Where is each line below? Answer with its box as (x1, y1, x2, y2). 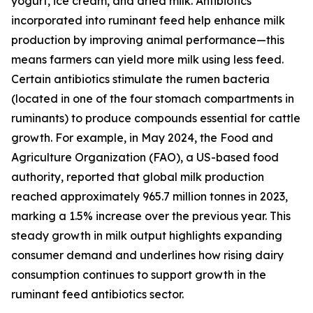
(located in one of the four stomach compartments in (11, 92, 294, 106)
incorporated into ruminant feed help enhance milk (11, 13, 285, 28)
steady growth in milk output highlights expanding (11, 228, 282, 243)
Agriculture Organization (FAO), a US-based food (11, 150, 279, 165)
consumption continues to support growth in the (11, 268, 266, 282)
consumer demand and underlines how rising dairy (11, 248, 284, 263)
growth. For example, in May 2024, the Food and (11, 131, 273, 145)
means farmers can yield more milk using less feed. (11, 52, 284, 67)
